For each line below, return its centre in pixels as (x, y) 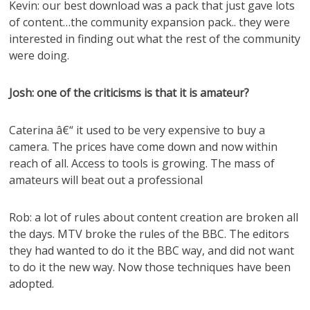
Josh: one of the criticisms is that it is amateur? (129, 93)
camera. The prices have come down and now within (144, 147)
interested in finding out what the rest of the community (155, 39)
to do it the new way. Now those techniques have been (150, 267)
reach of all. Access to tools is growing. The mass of (142, 163)
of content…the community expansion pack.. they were (150, 22)
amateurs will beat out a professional (106, 180)
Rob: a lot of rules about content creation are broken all (154, 217)
